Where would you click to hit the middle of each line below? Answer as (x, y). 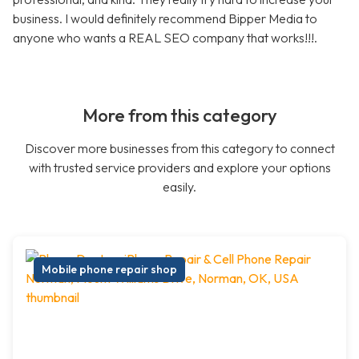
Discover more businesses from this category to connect (179, 149)
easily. (179, 187)
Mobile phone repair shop (109, 270)
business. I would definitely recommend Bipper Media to (165, 19)
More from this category (179, 116)
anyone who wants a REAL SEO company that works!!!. (165, 38)
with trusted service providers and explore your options (179, 168)
